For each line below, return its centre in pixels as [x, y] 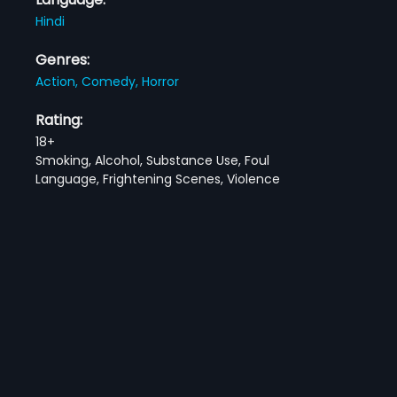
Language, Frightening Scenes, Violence [158, 179]
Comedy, [112, 81]
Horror [161, 81]
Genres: [63, 59]
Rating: [59, 120]
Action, [59, 81]
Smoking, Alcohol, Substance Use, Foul [153, 160]
